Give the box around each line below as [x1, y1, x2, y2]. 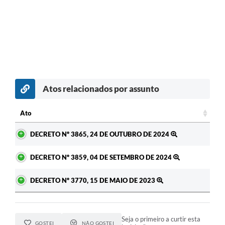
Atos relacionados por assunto [43, 83, 159, 94]
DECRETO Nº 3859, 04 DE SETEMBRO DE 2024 [30, 153, 173, 161]
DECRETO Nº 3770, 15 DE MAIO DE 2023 [30, 176, 157, 184]
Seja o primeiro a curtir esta [122, 214, 201, 223]
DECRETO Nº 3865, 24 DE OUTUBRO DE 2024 [30, 130, 171, 138]
